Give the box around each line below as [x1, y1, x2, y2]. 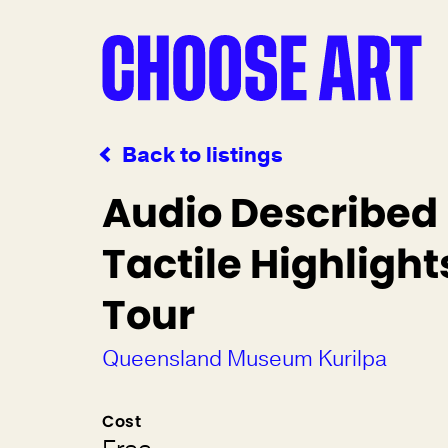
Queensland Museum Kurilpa [102, 344, 387, 374]
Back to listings [122, 141, 283, 169]
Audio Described [102, 185, 438, 241]
